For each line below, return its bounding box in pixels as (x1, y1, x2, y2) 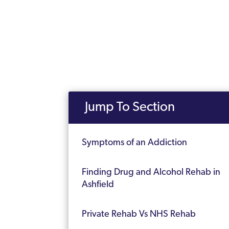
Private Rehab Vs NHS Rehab (82, 210, 196, 220)
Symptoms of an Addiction (82, 138, 188, 148)
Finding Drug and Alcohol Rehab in (82, 168, 221, 178)
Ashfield (82, 180, 114, 190)
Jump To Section (85, 101, 175, 115)
